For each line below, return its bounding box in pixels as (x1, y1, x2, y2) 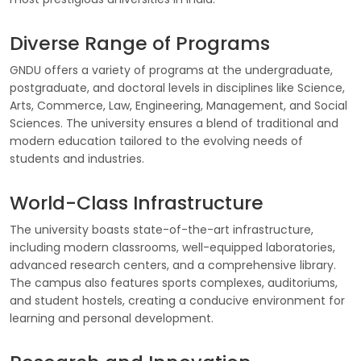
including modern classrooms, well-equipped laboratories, (10, 239, 335, 255)
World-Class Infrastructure (10, 189, 263, 216)
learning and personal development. (10, 310, 214, 326)
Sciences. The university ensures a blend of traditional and (10, 115, 338, 131)
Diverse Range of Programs (10, 30, 270, 56)
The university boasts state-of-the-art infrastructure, (10, 222, 313, 238)
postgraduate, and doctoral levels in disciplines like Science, (10, 80, 345, 96)
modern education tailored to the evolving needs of (10, 133, 303, 149)
